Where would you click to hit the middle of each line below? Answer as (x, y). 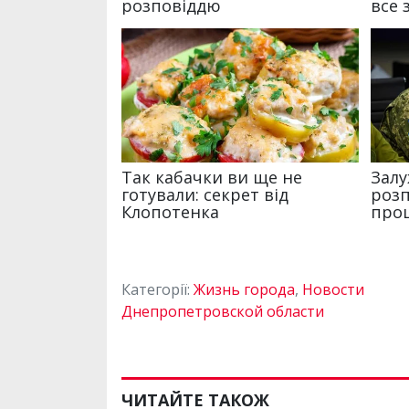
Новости (333, 289)
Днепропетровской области (223, 311)
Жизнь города (244, 289)
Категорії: (157, 289)
